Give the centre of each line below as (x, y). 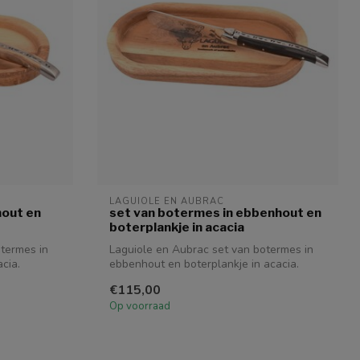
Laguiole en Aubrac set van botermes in (211, 250)
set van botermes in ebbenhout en (215, 213)
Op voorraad (140, 306)
